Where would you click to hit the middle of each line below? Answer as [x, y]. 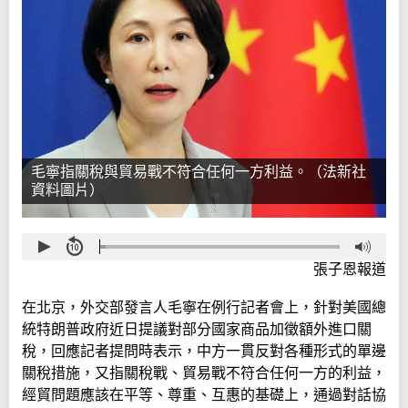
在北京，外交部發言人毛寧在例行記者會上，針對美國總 [204, 308]
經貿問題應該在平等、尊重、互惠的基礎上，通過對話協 [204, 395]
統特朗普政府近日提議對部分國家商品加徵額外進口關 [197, 330]
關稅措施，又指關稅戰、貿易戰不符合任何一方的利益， [204, 373]
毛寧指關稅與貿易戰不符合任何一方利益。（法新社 [199, 172]
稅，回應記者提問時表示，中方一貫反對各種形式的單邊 [204, 352]
